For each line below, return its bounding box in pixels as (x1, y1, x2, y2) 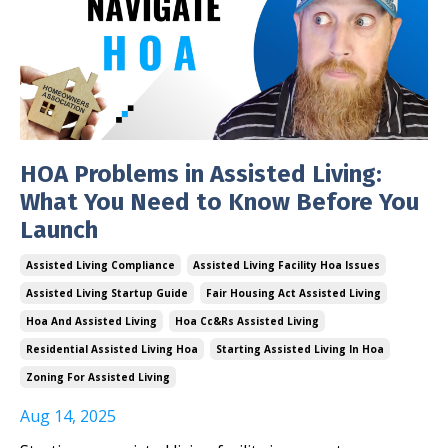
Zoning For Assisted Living (26, 370, 170, 385)
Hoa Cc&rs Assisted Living (175, 314, 319, 329)
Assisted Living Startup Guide (26, 286, 188, 301)
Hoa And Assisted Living (26, 314, 157, 329)
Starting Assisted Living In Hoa (216, 342, 384, 357)
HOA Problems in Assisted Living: (20, 160, 382, 189)
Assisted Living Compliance (26, 258, 175, 273)
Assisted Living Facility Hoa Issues (193, 258, 380, 273)
